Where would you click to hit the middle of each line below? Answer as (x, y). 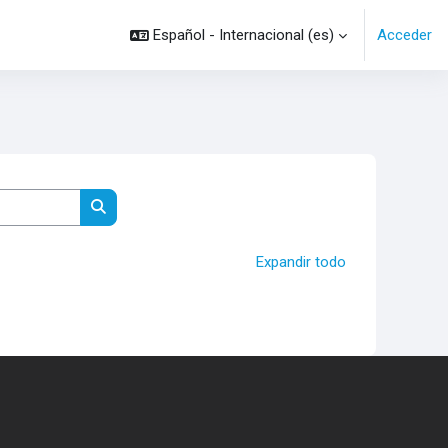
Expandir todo (301, 261)
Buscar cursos (145, 228)
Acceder (404, 35)
